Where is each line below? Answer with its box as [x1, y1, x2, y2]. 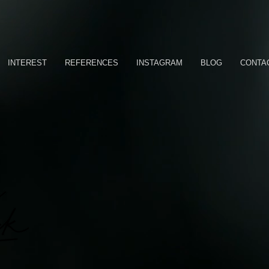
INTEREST [8, 58, 47, 67]
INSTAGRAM [136, 58, 183, 67]
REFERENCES [65, 58, 118, 67]
